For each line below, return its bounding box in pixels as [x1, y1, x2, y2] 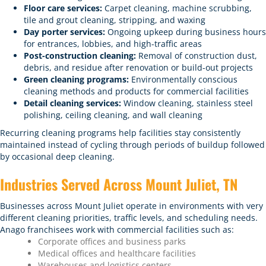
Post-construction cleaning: [24, 50, 136, 61]
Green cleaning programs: [24, 74, 129, 85]
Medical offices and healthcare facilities [38, 248, 196, 259]
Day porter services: [24, 26, 105, 37]
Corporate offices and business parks [38, 236, 186, 247]
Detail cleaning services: [24, 97, 121, 109]
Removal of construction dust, [136, 50, 257, 61]
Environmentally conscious [129, 74, 237, 85]
